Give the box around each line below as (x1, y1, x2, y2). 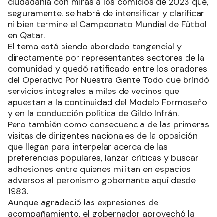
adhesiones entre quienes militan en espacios (8, 163, 191, 175)
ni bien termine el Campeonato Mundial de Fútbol (8, 18, 207, 30)
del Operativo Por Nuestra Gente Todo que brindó (8, 74, 209, 86)
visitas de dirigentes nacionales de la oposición (8, 129, 198, 141)
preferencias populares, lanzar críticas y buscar (8, 152, 199, 164)
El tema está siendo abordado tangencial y (8, 40, 182, 52)
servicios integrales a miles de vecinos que (8, 85, 179, 97)
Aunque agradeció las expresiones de (8, 196, 158, 208)
